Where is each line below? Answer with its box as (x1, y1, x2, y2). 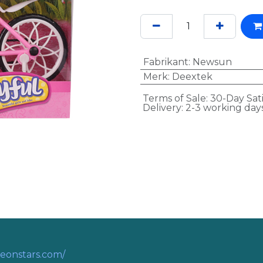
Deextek (171, 71, 213, 82)
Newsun (192, 56, 232, 68)
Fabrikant (143, 56, 188, 68)
